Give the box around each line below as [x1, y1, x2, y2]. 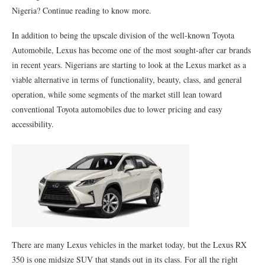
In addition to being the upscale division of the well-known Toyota [12, 30, 234, 41]
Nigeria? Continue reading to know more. [12, 5, 151, 16]
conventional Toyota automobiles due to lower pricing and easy [12, 104, 222, 115]
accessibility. [12, 118, 54, 130]
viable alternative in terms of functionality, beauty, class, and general [12, 74, 242, 85]
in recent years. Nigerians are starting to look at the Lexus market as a [12, 59, 246, 70]
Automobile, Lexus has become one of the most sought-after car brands [12, 44, 251, 56]
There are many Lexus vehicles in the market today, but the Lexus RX [12, 239, 247, 250]
